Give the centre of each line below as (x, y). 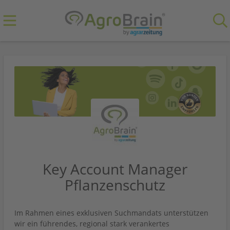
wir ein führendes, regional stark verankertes (92, 224)
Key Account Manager (115, 169)
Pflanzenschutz (115, 185)
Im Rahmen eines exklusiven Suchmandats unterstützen (111, 213)
